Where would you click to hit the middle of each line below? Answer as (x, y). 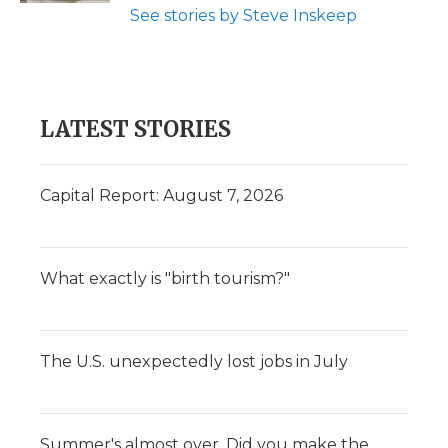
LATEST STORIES (135, 129)
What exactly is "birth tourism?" (165, 278)
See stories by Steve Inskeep (243, 15)
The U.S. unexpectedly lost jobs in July (194, 361)
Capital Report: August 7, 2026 (161, 195)
